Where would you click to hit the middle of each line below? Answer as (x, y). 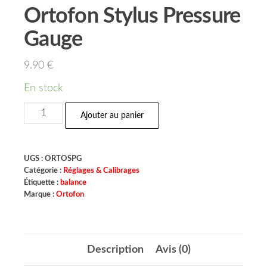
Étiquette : (42, 182)
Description (115, 250)
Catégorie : (44, 170)
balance (73, 182)
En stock (44, 88)
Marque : (40, 194)
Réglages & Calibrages (101, 170)
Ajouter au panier (112, 116)
